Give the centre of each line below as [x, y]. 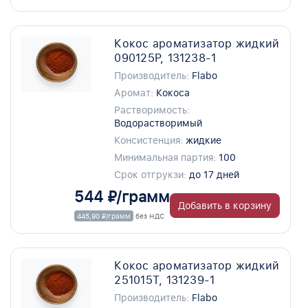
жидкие [204, 140]
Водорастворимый [158, 123]
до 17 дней [214, 175]
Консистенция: [149, 140]
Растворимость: [152, 110]
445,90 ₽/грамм [104, 216]
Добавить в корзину [225, 206]
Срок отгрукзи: [151, 175]
